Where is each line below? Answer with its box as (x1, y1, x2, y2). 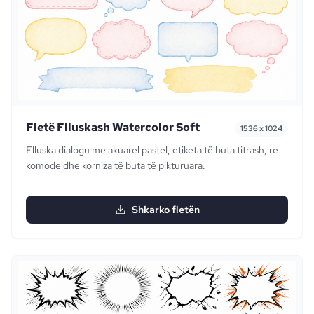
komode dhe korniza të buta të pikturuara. (26, 159, 205, 172)
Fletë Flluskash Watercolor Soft (26, 120, 200, 135)
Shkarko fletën (131, 203, 200, 217)
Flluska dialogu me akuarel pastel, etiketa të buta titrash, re (26, 144, 278, 157)
